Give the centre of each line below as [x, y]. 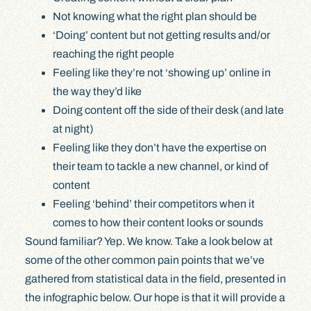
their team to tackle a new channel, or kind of [160, 166]
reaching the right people [113, 53]
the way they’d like [97, 91]
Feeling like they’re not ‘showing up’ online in [161, 72]
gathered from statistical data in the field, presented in [155, 278]
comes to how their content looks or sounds [158, 222]
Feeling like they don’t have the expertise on [159, 147]
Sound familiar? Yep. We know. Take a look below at [149, 241]
